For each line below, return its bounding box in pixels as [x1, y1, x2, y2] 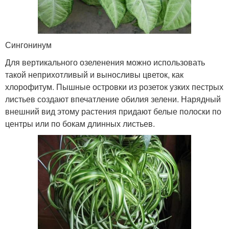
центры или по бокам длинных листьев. [5, 117, 155, 129]
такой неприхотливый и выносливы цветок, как [5, 68, 184, 80]
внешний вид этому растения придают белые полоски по [5, 105, 221, 117]
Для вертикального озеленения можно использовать [5, 56, 205, 68]
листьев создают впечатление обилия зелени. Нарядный [5, 93, 221, 105]
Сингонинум [5, 38, 52, 51]
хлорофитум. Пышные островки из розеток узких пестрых [5, 80, 223, 93]
